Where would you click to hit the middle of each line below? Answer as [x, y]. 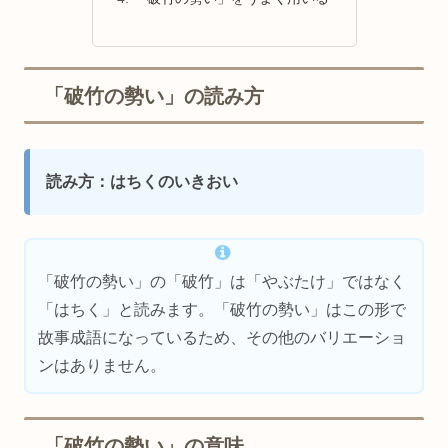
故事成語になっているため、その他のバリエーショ [222, 338]
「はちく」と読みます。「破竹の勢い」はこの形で [222, 310]
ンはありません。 [102, 366]
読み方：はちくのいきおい [142, 182]
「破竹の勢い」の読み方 [154, 95]
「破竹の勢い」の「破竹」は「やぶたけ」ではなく [222, 282]
